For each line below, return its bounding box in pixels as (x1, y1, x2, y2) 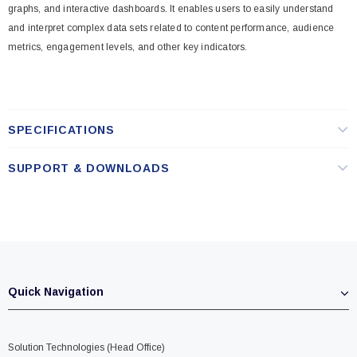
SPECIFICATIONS (8, 124, 115, 136)
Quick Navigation (8, 285, 104, 298)
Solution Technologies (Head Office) (8, 342, 165, 353)
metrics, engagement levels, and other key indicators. (8, 41, 248, 53)
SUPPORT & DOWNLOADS (8, 162, 170, 175)
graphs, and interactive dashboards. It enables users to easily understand (8, 3, 334, 14)
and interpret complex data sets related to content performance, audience (8, 22, 335, 33)
